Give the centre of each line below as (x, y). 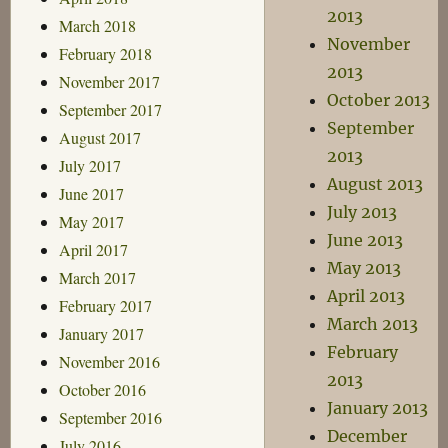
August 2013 (375, 184)
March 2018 (97, 25)
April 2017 (93, 249)
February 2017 (105, 305)
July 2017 (89, 165)
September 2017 (110, 109)
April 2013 (366, 296)
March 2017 (97, 277)
